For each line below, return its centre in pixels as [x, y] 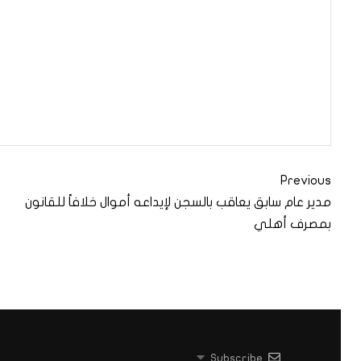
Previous [306, 181]
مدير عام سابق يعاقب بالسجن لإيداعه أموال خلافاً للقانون [178, 203]
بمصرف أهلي [293, 224]
